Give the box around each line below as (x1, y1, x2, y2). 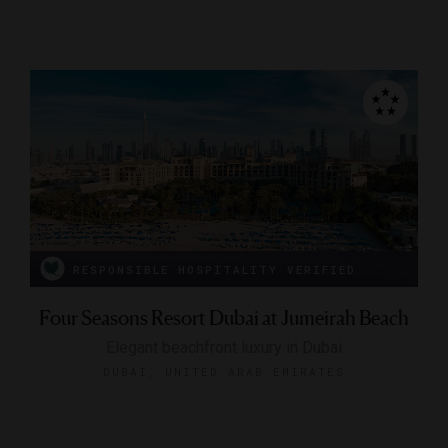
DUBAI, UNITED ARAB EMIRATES (103, 363, 345, 379)
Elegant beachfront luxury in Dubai (106, 337, 342, 357)
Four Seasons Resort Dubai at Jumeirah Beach (39, 305, 409, 330)
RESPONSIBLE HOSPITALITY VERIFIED (73, 261, 356, 277)
